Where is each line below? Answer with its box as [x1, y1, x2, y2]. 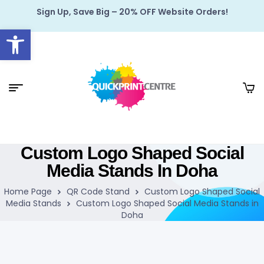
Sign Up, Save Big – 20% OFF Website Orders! [36, 6, 228, 18]
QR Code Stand [67, 186, 130, 197]
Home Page [4, 186, 52, 197]
